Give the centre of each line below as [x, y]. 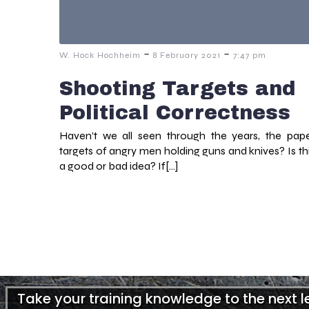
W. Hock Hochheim [100, 56]
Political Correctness [175, 113]
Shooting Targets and [177, 89]
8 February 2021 [187, 56]
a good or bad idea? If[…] [119, 166]
